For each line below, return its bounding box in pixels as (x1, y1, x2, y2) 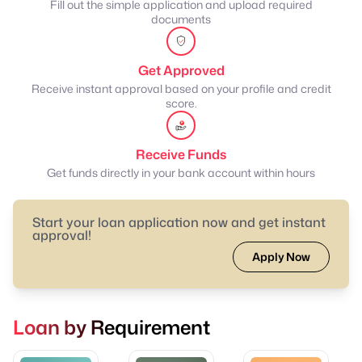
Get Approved (137, 61, 225, 80)
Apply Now (252, 249, 310, 265)
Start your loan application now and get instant (32, 213, 326, 232)
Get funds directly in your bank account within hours (47, 165, 315, 181)
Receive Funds (136, 145, 226, 164)
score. (165, 95, 197, 112)
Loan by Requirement (13, 314, 210, 342)
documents (151, 11, 211, 27)
